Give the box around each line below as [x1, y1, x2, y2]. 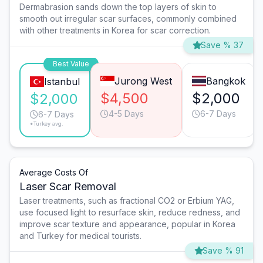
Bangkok [205, 75, 245, 87]
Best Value [52, 59, 89, 69]
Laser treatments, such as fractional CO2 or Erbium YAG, [19, 195, 234, 206]
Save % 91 [203, 245, 244, 256]
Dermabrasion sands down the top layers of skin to [19, 2, 217, 12]
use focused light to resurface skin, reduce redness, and [19, 207, 240, 218]
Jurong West [114, 75, 172, 87]
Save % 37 [201, 40, 244, 50]
